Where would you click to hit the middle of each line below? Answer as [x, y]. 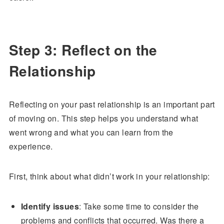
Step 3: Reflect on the [83, 50]
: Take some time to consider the [139, 206]
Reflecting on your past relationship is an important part [112, 104]
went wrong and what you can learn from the [91, 132]
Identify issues [50, 206]
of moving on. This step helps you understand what [103, 118]
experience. [31, 146]
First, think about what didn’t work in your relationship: [109, 176]
